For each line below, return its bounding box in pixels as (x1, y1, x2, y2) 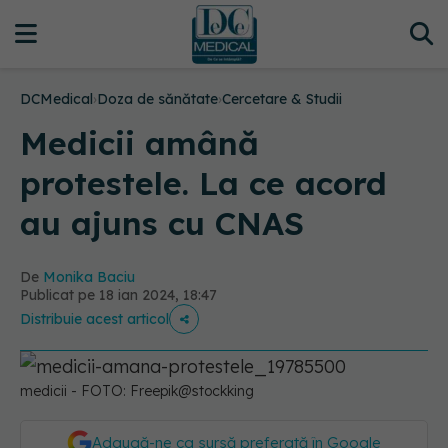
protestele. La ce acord (20, 163, 387, 203)
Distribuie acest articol (20, 310, 169, 328)
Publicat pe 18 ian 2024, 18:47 (20, 286, 217, 304)
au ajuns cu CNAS (20, 203, 304, 243)
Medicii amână (20, 123, 259, 163)
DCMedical (20, 90, 93, 108)
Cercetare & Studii (222, 90, 342, 108)
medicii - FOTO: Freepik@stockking (20, 382, 254, 400)
